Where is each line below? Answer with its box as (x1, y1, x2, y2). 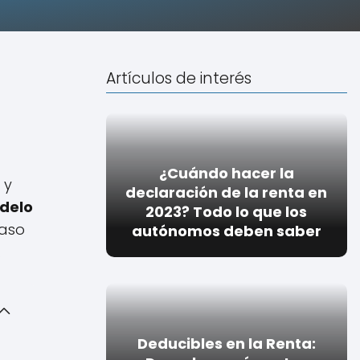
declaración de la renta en (125, 182, 328, 202)
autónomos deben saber (131, 220, 321, 241)
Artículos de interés (105, 67, 252, 89)
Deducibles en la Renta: (137, 333, 316, 354)
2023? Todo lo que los (145, 201, 308, 222)
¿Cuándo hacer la (158, 162, 294, 183)
